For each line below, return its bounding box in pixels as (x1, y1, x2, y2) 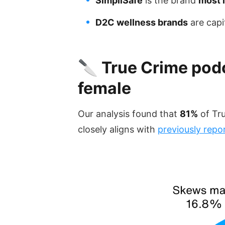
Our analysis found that (77, 108, 180, 119)
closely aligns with (77, 124, 158, 135)
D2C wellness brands (95, 17, 188, 28)
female (77, 78, 131, 98)
